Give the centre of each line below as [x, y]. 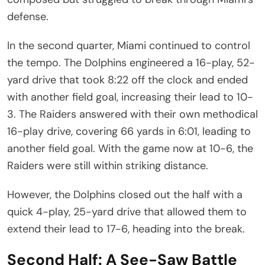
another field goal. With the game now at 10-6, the [130, 148]
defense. [28, 16]
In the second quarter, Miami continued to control [129, 45]
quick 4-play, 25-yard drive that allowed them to [127, 211]
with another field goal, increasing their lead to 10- [130, 97]
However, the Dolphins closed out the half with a [125, 194]
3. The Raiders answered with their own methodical [132, 114]
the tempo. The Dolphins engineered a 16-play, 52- [131, 62]
